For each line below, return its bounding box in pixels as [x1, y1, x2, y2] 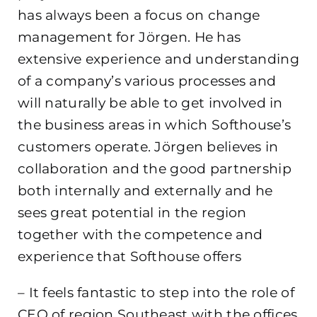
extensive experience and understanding [18, 51, 299, 68]
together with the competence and [18, 226, 263, 243]
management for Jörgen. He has [18, 29, 241, 46]
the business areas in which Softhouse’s [18, 117, 292, 134]
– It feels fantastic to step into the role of [18, 284, 294, 301]
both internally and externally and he [18, 183, 273, 200]
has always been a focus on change [18, 7, 260, 24]
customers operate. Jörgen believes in [18, 139, 279, 156]
